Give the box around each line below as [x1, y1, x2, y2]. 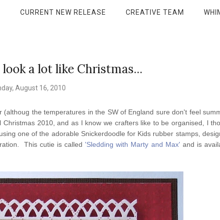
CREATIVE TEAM [125, 8, 184, 16]
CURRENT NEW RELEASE [20, 8, 106, 16]
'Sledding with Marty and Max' [85, 140, 180, 148]
